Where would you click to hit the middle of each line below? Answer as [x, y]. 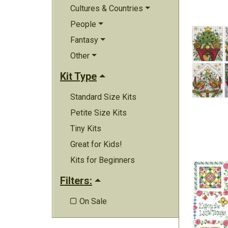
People [83, 24]
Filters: [76, 181]
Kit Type [78, 76]
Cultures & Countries [107, 8]
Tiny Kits [86, 129]
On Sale [93, 201]
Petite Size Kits [98, 113]
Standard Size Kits [103, 97]
